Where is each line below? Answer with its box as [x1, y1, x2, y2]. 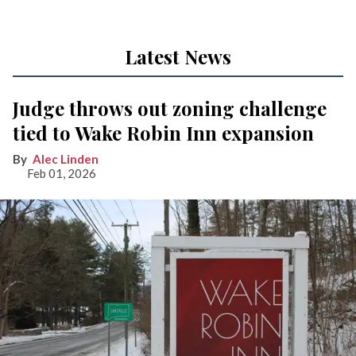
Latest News [125, 44, 231, 70]
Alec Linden [33, 152, 99, 167]
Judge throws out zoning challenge [13, 95, 327, 122]
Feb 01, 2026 [26, 166, 96, 181]
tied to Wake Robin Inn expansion [13, 120, 314, 146]
